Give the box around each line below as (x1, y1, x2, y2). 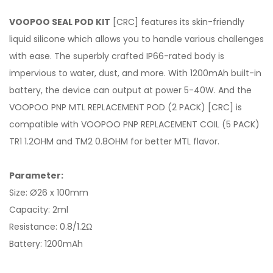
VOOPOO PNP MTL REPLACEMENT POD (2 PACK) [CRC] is (9, 101, 242, 113)
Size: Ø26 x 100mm (9, 186, 88, 199)
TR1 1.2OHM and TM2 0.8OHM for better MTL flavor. (9, 135, 219, 147)
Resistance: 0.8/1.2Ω (9, 221, 92, 233)
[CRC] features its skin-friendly (110, 16, 244, 28)
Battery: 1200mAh (9, 238, 83, 250)
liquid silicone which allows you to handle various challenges (9, 33, 264, 45)
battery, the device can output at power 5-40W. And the (9, 84, 252, 96)
